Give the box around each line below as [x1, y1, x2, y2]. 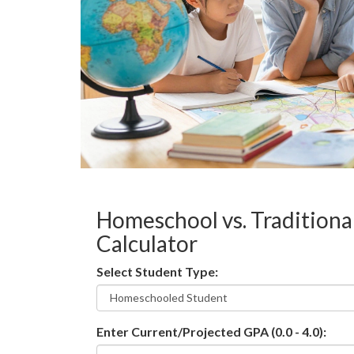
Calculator [96, 229, 198, 257]
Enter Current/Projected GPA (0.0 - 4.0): [96, 323, 326, 339]
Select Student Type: [96, 263, 218, 279]
